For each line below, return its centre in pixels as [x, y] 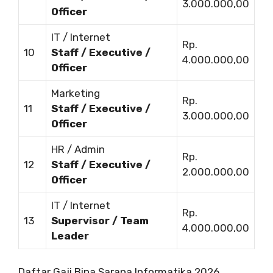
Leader [70, 236]
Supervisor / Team [100, 220]
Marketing [76, 93]
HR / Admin [78, 149]
